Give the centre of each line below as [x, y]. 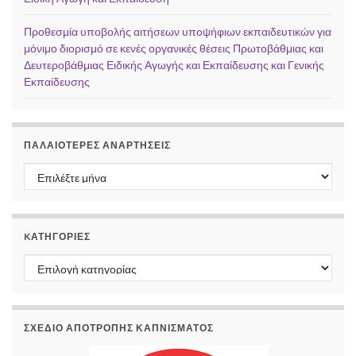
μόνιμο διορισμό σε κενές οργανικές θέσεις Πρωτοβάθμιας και [174, 48]
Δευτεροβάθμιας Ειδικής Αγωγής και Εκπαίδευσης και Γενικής [174, 64]
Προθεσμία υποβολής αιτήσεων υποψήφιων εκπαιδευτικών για [178, 31]
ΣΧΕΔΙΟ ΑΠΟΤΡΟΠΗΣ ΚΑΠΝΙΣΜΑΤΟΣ [119, 327]
